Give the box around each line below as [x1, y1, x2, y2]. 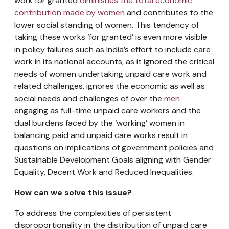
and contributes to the [125, 7, 213, 18]
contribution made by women [14, 7, 125, 18]
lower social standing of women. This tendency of [14, 19, 199, 30]
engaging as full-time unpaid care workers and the [14, 105, 201, 116]
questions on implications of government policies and [14, 142, 214, 153]
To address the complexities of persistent [14, 207, 171, 218]
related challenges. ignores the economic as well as [14, 80, 205, 91]
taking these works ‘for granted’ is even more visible [14, 31, 207, 42]
